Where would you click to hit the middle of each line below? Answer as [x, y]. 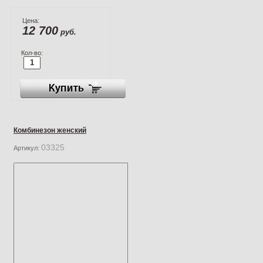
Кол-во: [32, 53]
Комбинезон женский [50, 130]
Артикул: [27, 148]
